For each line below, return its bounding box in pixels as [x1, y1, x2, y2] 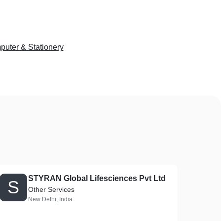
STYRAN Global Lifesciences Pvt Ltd [28, 174, 166, 183]
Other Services [28, 185, 75, 193]
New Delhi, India [28, 196, 73, 203]
